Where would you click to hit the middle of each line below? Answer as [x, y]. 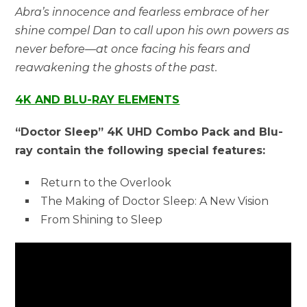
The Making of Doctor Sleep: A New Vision [155, 201]
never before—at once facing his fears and [133, 49]
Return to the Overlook [106, 182]
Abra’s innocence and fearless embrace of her [142, 12]
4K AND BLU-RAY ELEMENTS [98, 99]
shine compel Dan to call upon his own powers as [152, 30]
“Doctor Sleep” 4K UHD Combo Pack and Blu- [149, 132]
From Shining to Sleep [102, 219]
